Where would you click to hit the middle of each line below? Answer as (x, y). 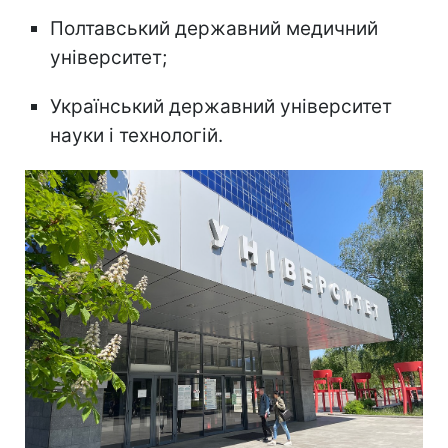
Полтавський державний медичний (214, 29)
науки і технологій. (136, 136)
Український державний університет (221, 107)
